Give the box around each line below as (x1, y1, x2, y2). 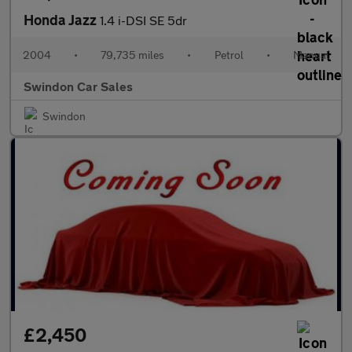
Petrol (214, 48, 244, 61)
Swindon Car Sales (24, 79, 133, 93)
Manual (292, 48, 329, 61)
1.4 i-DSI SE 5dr (100, 13, 187, 27)
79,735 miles (101, 48, 165, 61)
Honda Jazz (24, 11, 100, 28)
